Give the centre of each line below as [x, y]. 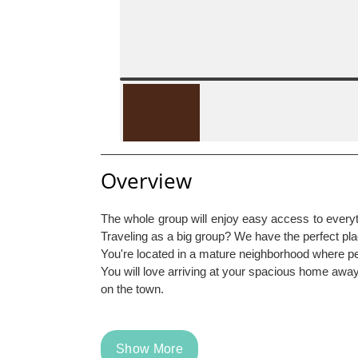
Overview [146, 181]
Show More [149, 349]
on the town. [132, 289]
